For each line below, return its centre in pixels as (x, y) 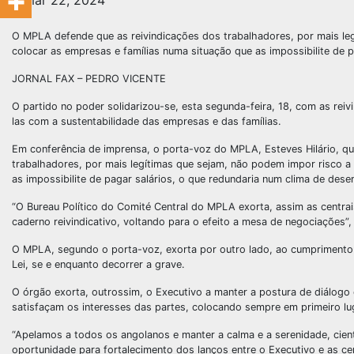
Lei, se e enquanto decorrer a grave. (98, 264)
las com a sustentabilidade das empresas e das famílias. (147, 121)
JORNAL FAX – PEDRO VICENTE (89, 79)
